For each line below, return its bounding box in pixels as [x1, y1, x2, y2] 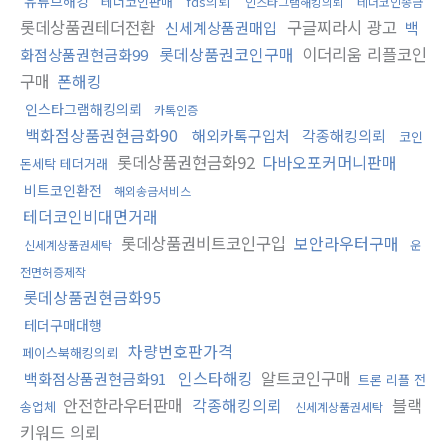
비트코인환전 [24, 179, 102, 200]
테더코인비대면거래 [23, 203, 158, 228]
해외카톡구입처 [192, 124, 294, 146]
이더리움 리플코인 [297, 41, 427, 66]
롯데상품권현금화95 [23, 284, 161, 309]
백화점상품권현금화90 [25, 122, 178, 147]
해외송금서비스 [114, 181, 191, 199]
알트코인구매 [256, 365, 356, 390]
